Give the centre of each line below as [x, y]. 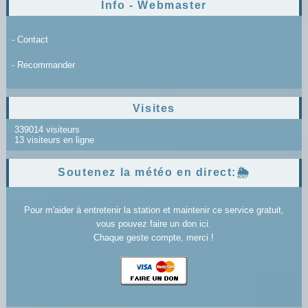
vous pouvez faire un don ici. [154, 223]
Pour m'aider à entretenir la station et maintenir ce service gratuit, [154, 210]
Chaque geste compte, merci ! [154, 237]
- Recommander [43, 65]
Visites [154, 108]
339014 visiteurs [45, 129]
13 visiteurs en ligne [53, 140]
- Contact [30, 39]
